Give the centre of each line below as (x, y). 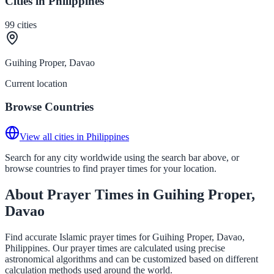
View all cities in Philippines (74, 136)
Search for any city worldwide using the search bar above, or (122, 157)
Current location (36, 83)
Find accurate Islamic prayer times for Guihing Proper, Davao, (125, 237)
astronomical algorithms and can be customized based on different (131, 259)
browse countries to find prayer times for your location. (111, 168)
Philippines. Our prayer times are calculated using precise (115, 248)
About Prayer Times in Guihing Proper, (130, 194)
